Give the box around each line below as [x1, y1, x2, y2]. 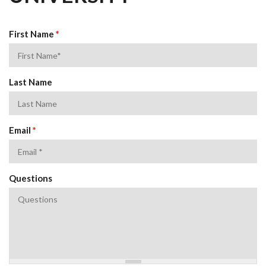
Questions [9, 173, 52, 183]
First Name [9, 28, 56, 39]
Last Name [9, 77, 52, 87]
